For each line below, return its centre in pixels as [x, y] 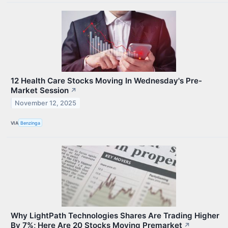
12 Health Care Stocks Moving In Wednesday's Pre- [106, 80]
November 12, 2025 [46, 103]
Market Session [40, 90]
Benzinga [31, 123]
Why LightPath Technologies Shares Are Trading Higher [115, 216]
